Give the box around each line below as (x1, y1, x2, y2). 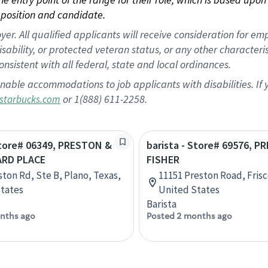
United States (159, 183, 220, 196)
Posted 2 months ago (147, 211, 232, 221)
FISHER (147, 153, 179, 166)
